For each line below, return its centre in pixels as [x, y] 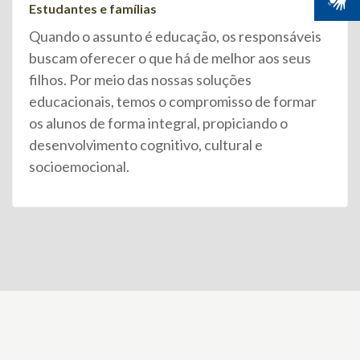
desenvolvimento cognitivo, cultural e [146, 145]
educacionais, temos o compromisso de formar [173, 102]
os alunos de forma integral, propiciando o [158, 123]
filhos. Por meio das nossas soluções [140, 80]
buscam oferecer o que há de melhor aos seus [170, 58]
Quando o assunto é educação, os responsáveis [175, 37]
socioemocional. [79, 167]
